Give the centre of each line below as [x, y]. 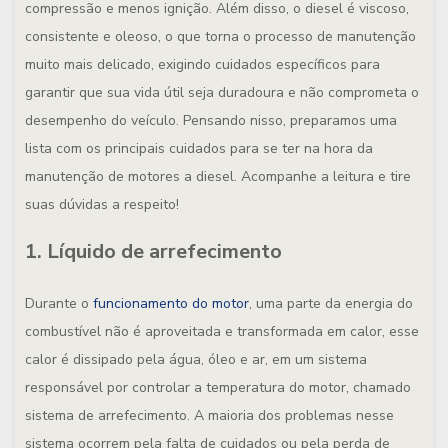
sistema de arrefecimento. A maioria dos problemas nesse [209, 415]
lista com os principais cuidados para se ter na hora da [199, 148]
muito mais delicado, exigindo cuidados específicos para [202, 64]
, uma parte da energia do [331, 303]
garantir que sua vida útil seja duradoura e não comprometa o [222, 92]
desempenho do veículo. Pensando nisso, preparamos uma [211, 120]
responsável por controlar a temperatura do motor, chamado [218, 387]
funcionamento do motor [171, 303]
